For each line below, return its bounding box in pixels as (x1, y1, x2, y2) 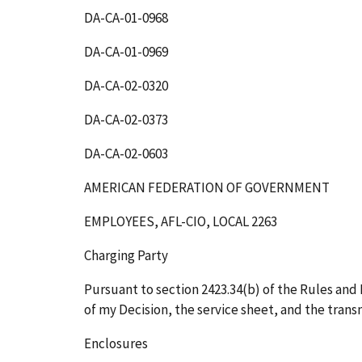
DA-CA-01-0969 (84, 43, 168, 61)
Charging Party (84, 246, 168, 265)
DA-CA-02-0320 (84, 77, 168, 95)
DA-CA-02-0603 (84, 145, 168, 163)
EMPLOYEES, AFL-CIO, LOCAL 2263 (84, 213, 277, 231)
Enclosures (84, 334, 148, 352)
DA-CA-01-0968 (84, 9, 168, 27)
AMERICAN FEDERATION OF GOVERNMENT (84, 179, 330, 197)
